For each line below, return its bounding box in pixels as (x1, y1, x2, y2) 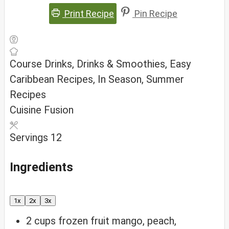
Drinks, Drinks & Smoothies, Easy (44, 57, 191, 70)
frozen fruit (58, 215, 109, 227)
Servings (10, 131, 51, 144)
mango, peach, (112, 215, 176, 227)
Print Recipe (62, 8, 114, 19)
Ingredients (10, 160, 73, 175)
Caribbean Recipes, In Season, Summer (10, 73, 184, 85)
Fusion (44, 103, 74, 116)
